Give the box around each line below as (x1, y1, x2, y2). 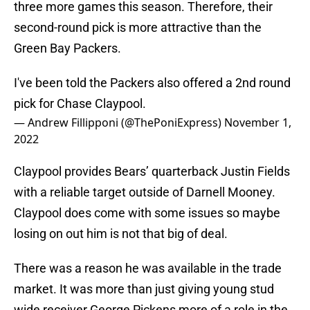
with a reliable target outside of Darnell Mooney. (14, 185, 275, 200)
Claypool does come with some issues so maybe (14, 206, 280, 221)
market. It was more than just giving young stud (14, 282, 274, 297)
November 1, (224, 115, 291, 131)
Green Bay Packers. (14, 41, 121, 56)
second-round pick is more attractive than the (14, 20, 262, 35)
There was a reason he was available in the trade (14, 261, 282, 276)
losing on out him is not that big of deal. (14, 226, 228, 241)
